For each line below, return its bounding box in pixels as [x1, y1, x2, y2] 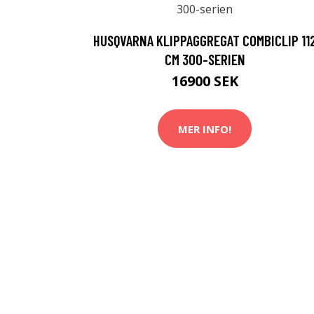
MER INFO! [178, 121, 231, 136]
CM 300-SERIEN [164, 50, 245, 68]
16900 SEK [171, 71, 238, 90]
